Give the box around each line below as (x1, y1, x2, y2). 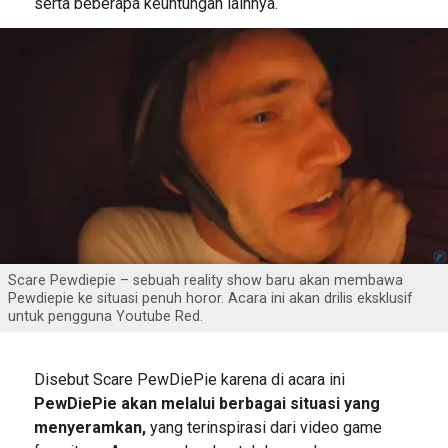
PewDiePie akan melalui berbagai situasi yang (33, 394, 380, 414)
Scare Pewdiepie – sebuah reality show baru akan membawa (8, 272, 403, 290)
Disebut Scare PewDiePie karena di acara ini (33, 370, 345, 390)
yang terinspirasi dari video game (145, 418, 382, 438)
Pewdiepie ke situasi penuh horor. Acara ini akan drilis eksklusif (8, 290, 413, 308)
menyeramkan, (33, 418, 146, 438)
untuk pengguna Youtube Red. (8, 308, 203, 326)
